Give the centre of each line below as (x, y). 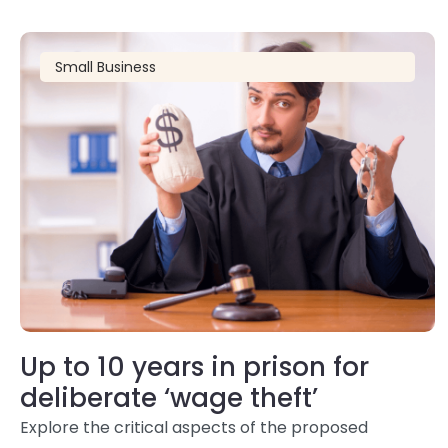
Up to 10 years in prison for (194, 367)
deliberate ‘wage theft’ (169, 398)
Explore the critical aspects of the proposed (194, 427)
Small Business (105, 67)
